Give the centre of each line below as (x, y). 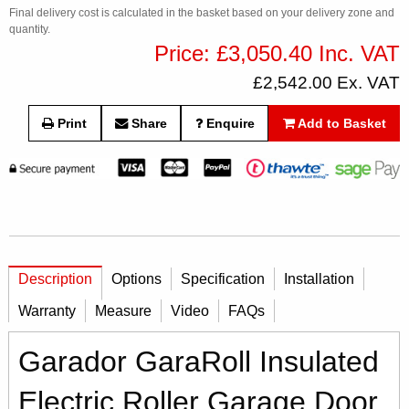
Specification (222, 278)
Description (55, 278)
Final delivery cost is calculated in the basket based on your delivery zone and (202, 13)
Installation (319, 278)
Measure (123, 310)
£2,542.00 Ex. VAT (326, 83)
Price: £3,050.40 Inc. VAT (277, 53)
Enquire (228, 124)
